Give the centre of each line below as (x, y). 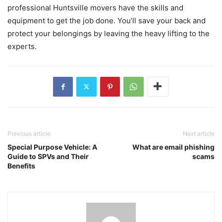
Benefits (21, 166)
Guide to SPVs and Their (48, 156)
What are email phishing (173, 147)
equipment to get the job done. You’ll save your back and (107, 20)
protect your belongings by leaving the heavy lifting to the (109, 33)
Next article (199, 133)
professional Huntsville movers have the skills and (95, 7)
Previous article (29, 133)
